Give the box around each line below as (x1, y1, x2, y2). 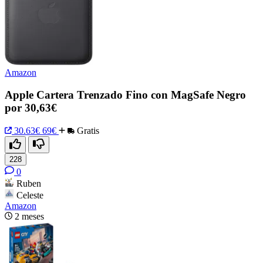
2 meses (15, 211, 44, 222)
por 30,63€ (5, 102, 57, 114)
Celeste (16, 190, 43, 201)
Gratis (75, 126, 99, 136)
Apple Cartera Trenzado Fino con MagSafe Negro (5, 89, 246, 102)
